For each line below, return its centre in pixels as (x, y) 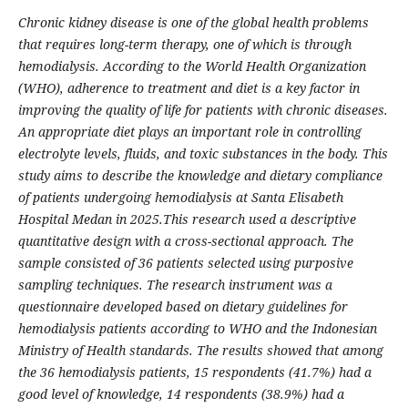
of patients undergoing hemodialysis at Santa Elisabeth (180, 198)
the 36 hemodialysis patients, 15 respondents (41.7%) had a (194, 372)
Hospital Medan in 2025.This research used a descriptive (187, 219)
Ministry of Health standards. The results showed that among (200, 351)
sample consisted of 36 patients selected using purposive (185, 263)
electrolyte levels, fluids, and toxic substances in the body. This (203, 154)
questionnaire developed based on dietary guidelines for (183, 307)
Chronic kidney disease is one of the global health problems (193, 23)
